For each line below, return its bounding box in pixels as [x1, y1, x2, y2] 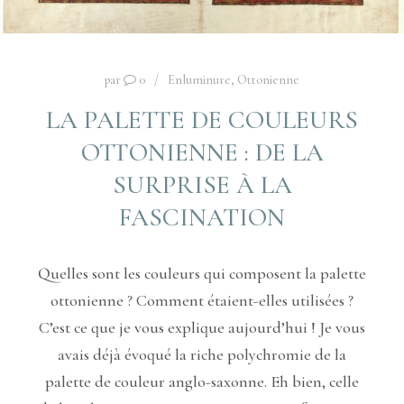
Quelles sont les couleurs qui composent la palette [38, 262, 366, 283]
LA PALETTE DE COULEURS [46, 104, 358, 135]
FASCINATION [119, 201, 285, 233]
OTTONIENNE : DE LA [80, 136, 324, 168]
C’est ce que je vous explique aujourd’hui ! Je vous [39, 317, 365, 337]
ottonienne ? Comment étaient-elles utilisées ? [50, 289, 353, 310]
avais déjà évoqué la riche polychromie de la [58, 344, 346, 364]
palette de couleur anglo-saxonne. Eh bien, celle [45, 371, 359, 391]
